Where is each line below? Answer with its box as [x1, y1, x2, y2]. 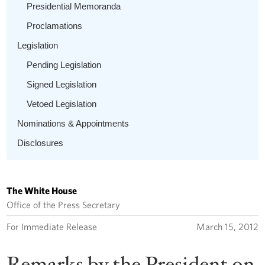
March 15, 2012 [196, 221, 258, 232]
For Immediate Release [7, 221, 98, 232]
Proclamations [27, 20, 83, 31]
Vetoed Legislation [27, 98, 97, 109]
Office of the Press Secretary [7, 199, 121, 210]
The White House [7, 185, 77, 196]
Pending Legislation [27, 59, 102, 70]
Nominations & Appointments [17, 118, 130, 128]
